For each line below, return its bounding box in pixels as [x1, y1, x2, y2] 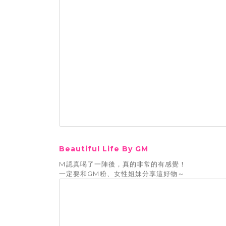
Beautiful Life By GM [59, 144, 148, 154]
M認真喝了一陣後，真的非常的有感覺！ [59, 160, 186, 168]
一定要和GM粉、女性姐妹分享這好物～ [59, 169, 185, 178]
